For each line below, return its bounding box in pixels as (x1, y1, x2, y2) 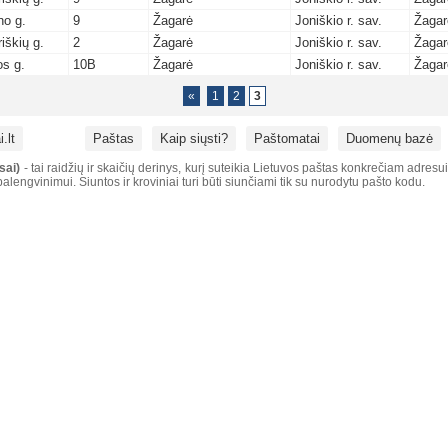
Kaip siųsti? (160, 131, 228, 146)
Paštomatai (254, 131, 320, 146)
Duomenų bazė (346, 131, 433, 146)
